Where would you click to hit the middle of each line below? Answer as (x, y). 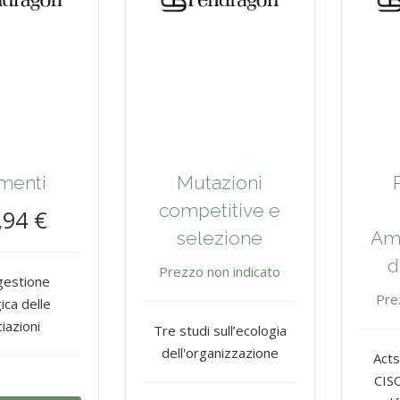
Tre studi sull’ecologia (220, 331)
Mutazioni (220, 183)
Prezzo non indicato (220, 272)
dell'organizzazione (220, 353)
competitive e (220, 211)
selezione (220, 238)
